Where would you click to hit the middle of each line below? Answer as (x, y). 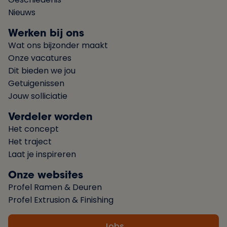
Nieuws (22, 12)
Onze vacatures (40, 58)
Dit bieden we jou (42, 71)
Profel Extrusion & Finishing (61, 200)
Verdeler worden (50, 116)
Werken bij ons (46, 33)
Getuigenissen (36, 83)
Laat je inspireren (42, 154)
